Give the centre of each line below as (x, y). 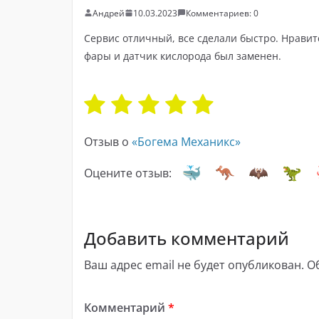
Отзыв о (108, 141)
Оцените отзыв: (128, 173)
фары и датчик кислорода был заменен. (183, 56)
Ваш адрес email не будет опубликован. (194, 265)
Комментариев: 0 (222, 13)
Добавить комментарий (187, 238)
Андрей (109, 13)
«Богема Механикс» (186, 141)
